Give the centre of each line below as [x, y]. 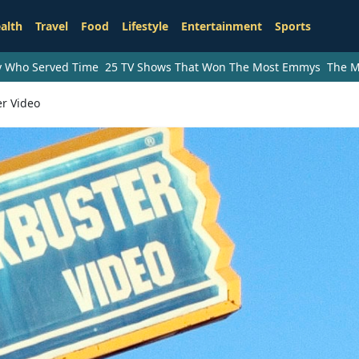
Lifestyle [145, 26]
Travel [51, 26]
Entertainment [221, 26]
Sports [292, 26]
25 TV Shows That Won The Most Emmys [213, 67]
